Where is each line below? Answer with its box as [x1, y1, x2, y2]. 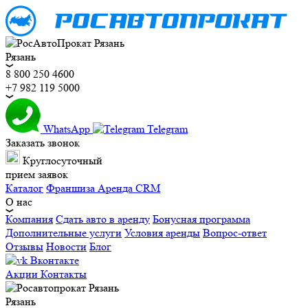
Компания [5, 212, 53, 225]
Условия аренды [124, 226, 200, 239]
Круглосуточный [23, 154, 102, 167]
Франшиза [46, 181, 95, 195]
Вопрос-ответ [203, 226, 267, 239]
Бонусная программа [153, 212, 250, 225]
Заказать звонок [5, 136, 80, 149]
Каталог [5, 181, 43, 195]
